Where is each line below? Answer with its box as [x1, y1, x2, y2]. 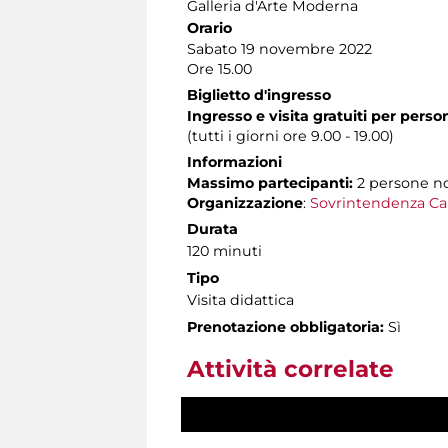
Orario [187, 18, 232, 37]
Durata [187, 219, 238, 238]
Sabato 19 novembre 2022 [187, 39, 372, 58]
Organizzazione [187, 193, 303, 212]
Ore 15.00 [187, 59, 252, 78]
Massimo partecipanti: [187, 173, 353, 192]
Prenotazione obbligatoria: [187, 317, 384, 336]
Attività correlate [187, 354, 394, 383]
